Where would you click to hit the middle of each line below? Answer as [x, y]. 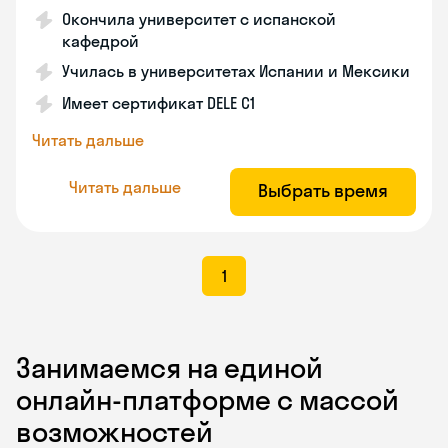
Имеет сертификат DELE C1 [158, 103]
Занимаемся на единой [169, 367]
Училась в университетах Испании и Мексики [236, 71]
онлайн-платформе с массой [207, 399]
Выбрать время [323, 190]
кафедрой [100, 41]
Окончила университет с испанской [199, 19]
